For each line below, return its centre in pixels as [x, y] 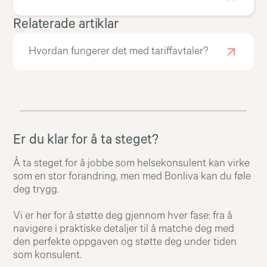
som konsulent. [48, 255]
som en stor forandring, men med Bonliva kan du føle [132, 176]
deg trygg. [36, 189]
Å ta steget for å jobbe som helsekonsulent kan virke [132, 163]
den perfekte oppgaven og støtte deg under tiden [125, 242]
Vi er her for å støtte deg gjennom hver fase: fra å [123, 215]
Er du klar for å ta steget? [86, 140]
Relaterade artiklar [66, 24]
